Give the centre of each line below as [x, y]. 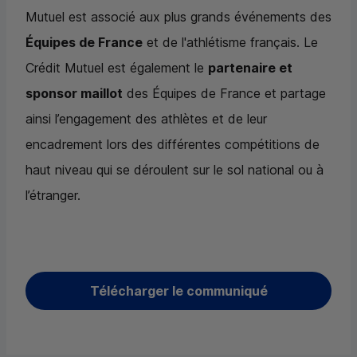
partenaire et [250, 68]
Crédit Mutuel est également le [117, 68]
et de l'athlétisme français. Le [230, 43]
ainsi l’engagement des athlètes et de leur [146, 119]
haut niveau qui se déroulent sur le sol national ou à [175, 170]
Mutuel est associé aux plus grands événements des [178, 17]
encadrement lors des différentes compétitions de [173, 145]
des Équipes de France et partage [224, 94]
